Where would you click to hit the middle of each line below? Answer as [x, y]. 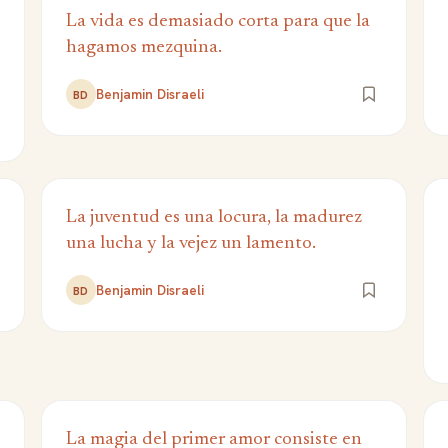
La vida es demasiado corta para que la [217, 21]
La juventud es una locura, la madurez [213, 217]
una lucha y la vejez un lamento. [190, 243]
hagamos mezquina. [143, 47]
